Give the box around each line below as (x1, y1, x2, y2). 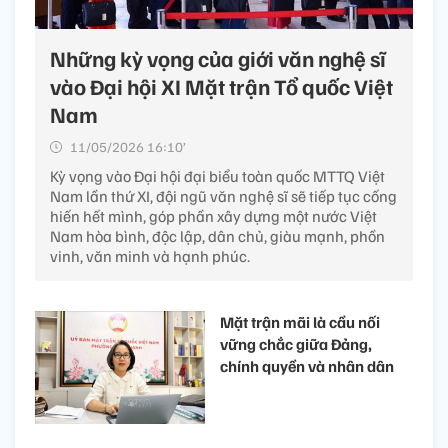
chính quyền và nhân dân (220, 355, 394, 376)
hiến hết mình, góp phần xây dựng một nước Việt (50, 205, 377, 226)
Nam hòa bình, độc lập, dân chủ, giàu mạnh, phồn (50, 225, 385, 246)
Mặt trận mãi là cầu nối (220, 311, 380, 332)
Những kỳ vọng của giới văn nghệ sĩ (50, 43, 386, 72)
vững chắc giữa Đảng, (220, 333, 372, 354)
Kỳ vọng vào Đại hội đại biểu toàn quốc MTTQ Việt (50, 165, 385, 186)
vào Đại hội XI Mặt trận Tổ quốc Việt (50, 71, 393, 100)
